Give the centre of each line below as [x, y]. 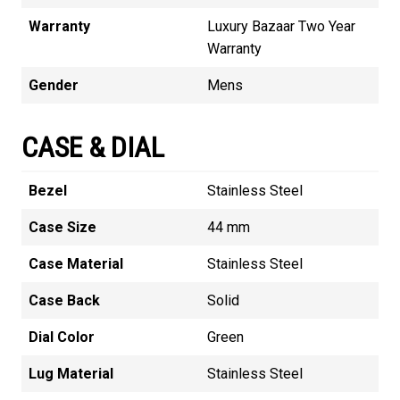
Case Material [76, 264]
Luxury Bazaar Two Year [281, 27]
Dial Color [62, 337]
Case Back [64, 301]
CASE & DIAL [93, 148]
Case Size [62, 228]
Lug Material [71, 374]
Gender [54, 86]
